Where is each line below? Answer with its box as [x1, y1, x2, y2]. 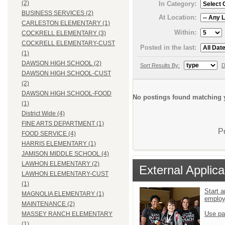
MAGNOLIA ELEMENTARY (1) [22, 190, 104, 198]
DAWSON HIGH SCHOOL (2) [22, 60, 101, 67]
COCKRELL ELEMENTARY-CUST [22, 40, 115, 47]
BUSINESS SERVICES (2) [22, 10, 93, 17]
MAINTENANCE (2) [22, 200, 75, 208]
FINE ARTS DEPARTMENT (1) [22, 120, 104, 128]
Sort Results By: [140, 62, 180, 68]
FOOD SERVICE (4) [22, 130, 76, 138]
